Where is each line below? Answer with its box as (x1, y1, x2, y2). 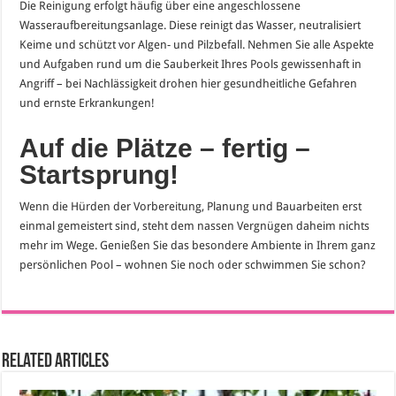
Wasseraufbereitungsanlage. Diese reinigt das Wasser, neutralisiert (19, 18, 362, 32)
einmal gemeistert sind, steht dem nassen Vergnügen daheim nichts (19, 218, 370, 232)
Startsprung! (19, 159, 179, 189)
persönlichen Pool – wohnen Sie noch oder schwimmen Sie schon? (19, 257, 367, 271)
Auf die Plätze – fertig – (19, 133, 311, 163)
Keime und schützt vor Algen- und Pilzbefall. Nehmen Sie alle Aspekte (19, 37, 375, 51)
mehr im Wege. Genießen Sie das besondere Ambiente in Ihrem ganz (19, 238, 377, 252)
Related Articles (2, 351, 110, 372)
